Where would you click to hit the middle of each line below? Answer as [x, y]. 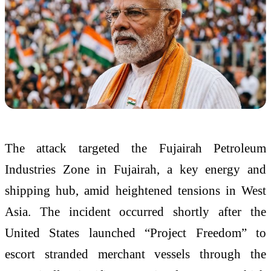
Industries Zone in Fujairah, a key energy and [135, 169]
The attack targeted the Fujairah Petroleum [135, 148]
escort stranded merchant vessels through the [135, 253]
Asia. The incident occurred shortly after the [135, 211]
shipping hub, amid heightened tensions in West [135, 190]
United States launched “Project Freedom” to [135, 232]
